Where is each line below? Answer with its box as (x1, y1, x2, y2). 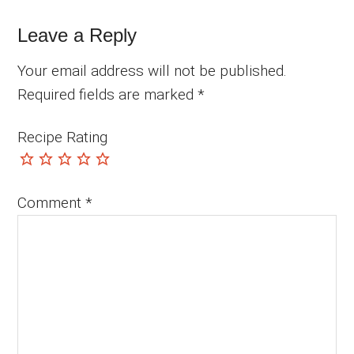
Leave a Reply (17, 24, 137, 47)
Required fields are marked (17, 85, 198, 104)
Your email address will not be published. (17, 62, 288, 81)
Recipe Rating (17, 128, 108, 147)
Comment (17, 194, 86, 213)
